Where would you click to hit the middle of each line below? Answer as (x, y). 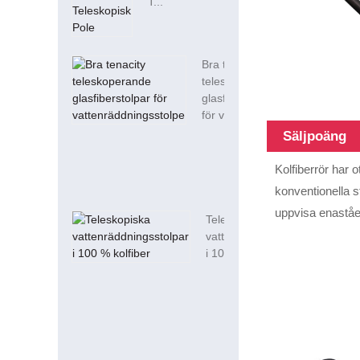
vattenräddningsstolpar (264, 237)
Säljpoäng (315, 136)
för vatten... (231, 115)
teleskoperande (241, 82)
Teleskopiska (239, 220)
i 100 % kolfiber (245, 254)
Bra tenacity (232, 65)
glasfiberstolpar (241, 98)
